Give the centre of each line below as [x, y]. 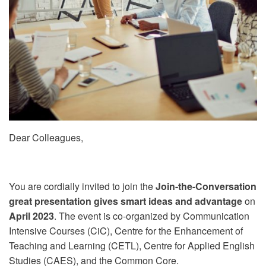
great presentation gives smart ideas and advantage [126, 201]
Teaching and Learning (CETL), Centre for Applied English [132, 246]
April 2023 [31, 216]
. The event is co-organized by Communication [152, 216]
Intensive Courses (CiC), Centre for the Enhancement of [126, 231]
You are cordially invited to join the [82, 186]
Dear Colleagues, [46, 137]
